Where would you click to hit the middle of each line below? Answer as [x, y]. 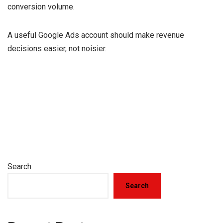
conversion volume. [41, 6]
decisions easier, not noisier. [57, 48]
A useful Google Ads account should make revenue [96, 35]
